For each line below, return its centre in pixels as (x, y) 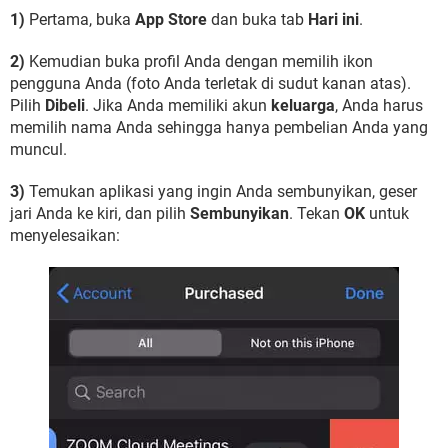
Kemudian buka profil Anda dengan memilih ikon (199, 61)
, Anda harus (379, 105)
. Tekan (316, 213)
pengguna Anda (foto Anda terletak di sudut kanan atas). (210, 83)
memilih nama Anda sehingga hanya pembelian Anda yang (219, 127)
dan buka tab (257, 19)
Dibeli (65, 105)
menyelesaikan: (65, 235)
